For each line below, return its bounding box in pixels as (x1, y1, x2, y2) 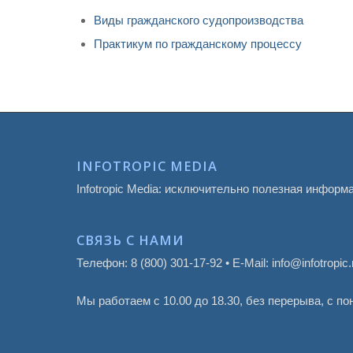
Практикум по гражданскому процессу (94, 36, 302, 50)
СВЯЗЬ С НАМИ (76, 231, 184, 250)
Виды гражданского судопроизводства (94, 13, 303, 27)
